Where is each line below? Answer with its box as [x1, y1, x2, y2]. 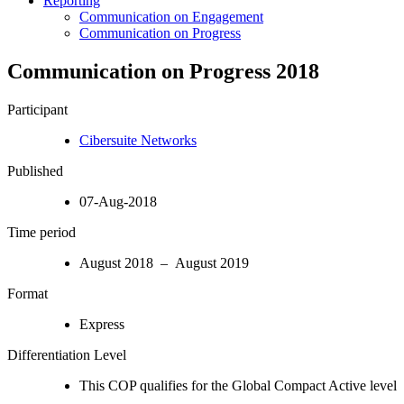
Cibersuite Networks [79, 132, 197, 148]
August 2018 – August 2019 [79, 254, 249, 271]
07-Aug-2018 [79, 193, 157, 209]
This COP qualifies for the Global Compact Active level [79, 377, 397, 393]
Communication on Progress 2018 [7, 59, 319, 83]
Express [79, 316, 124, 332]
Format [7, 285, 48, 301]
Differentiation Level [7, 346, 126, 363]
